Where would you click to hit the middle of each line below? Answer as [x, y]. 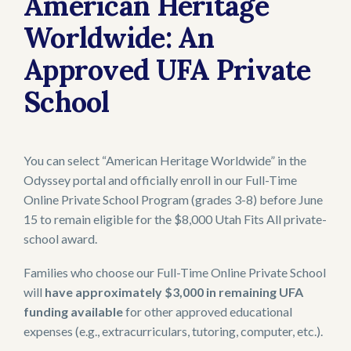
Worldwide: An [119, 37]
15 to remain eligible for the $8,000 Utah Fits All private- [175, 219]
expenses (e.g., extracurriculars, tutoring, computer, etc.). [173, 331]
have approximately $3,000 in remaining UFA [174, 291]
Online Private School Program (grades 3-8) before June [173, 200]
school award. [60, 239]
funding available [73, 311]
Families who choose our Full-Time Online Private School [175, 272]
